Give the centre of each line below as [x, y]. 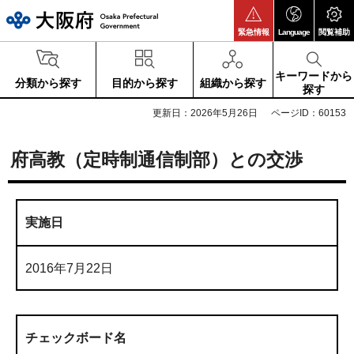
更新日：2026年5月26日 [205, 113]
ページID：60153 [309, 113]
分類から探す [48, 83]
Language [294, 32]
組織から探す [233, 83]
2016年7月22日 [69, 268]
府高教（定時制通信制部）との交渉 [156, 160]
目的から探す [145, 83]
